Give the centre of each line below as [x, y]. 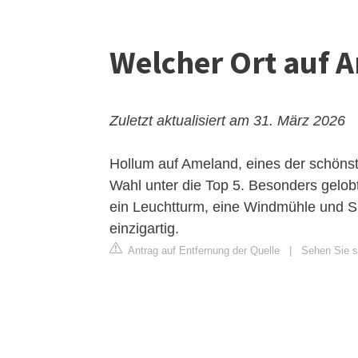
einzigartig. [144, 229]
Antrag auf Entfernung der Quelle [203, 251]
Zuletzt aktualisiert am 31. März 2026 [227, 121]
